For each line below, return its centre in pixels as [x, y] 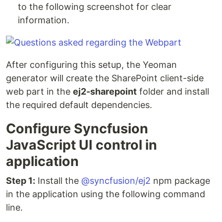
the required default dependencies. [79, 105]
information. [44, 20]
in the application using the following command [106, 194]
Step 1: [21, 180]
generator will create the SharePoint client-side [105, 78]
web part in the [39, 91]
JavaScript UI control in [82, 145]
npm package [180, 180]
